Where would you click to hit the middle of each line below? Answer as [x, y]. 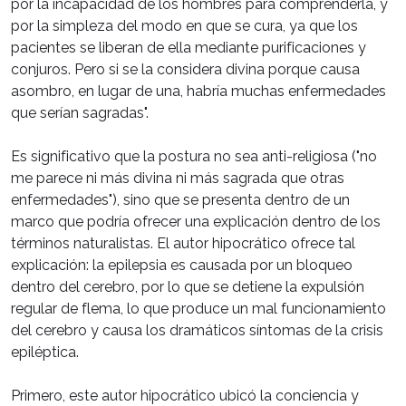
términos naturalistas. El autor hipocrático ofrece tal [183, 244]
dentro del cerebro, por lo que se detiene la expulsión [188, 287]
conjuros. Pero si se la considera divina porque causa [185, 70]
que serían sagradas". [80, 113]
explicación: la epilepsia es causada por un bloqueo [182, 266]
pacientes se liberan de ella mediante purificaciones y [188, 48]
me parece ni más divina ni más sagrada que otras [178, 179]
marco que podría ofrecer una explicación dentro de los [196, 222]
